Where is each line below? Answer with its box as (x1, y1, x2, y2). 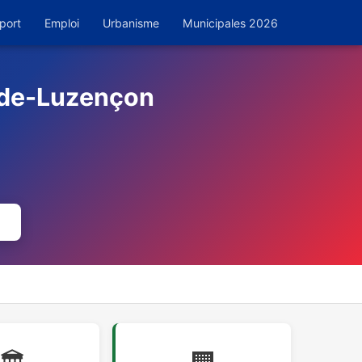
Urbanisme (103, 15, 159, 30)
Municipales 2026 (183, 15, 278, 30)
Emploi (44, 15, 79, 30)
